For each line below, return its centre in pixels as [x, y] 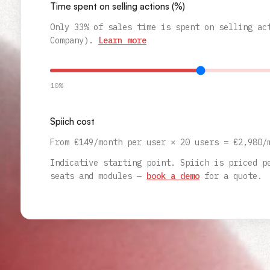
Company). [72, 40]
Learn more [122, 40]
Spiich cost [72, 121]
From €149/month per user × [115, 142]
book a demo [173, 176]
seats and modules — [96, 176]
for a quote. [233, 176]
